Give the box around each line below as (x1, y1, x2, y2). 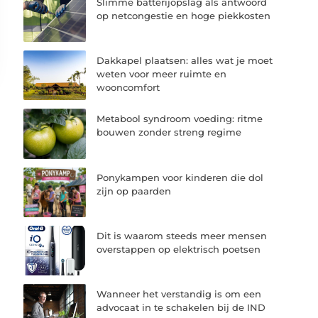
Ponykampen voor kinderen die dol (97, 171, 264, 183)
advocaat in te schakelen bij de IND (97, 301, 266, 313)
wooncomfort (97, 82, 160, 94)
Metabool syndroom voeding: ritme (97, 113, 263, 125)
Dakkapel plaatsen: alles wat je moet (97, 55, 273, 67)
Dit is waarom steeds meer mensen (97, 229, 268, 241)
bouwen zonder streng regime (97, 126, 242, 138)
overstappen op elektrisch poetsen (97, 243, 261, 255)
